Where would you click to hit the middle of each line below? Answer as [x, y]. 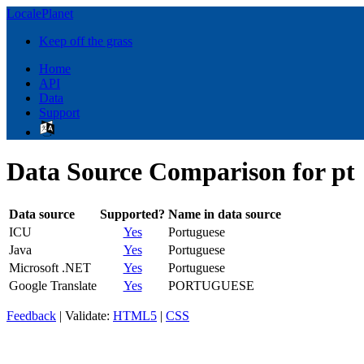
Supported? [132, 214]
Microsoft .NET [50, 267]
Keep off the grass [86, 41]
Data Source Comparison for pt [181, 172]
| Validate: [84, 315]
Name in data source [225, 214]
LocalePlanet [40, 13]
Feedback [31, 315]
